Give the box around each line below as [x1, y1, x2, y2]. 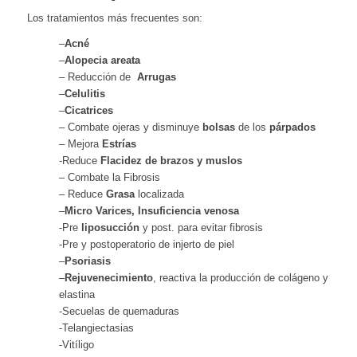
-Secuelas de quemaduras [58, 305, 179, 318]
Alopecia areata [64, 54, 140, 67]
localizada [134, 188, 184, 201]
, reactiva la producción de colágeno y [152, 272, 328, 284]
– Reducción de [58, 71, 137, 84]
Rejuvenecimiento [64, 272, 153, 284]
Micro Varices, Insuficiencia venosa [64, 205, 239, 218]
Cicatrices [64, 104, 113, 117]
